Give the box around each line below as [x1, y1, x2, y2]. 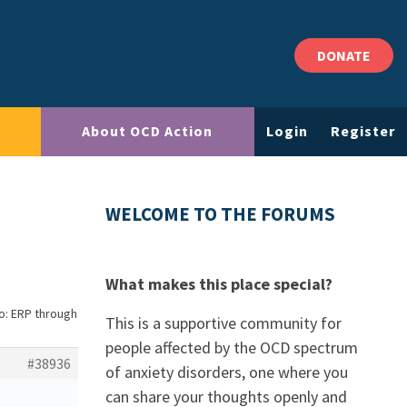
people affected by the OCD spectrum [105, 337, 358, 358]
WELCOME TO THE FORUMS [105, 203, 335, 226]
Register [331, 122, 396, 141]
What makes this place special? [105, 273, 333, 294]
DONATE [317, 46, 371, 65]
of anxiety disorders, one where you [105, 362, 348, 382]
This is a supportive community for [105, 313, 342, 333]
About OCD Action [82, 122, 213, 141]
